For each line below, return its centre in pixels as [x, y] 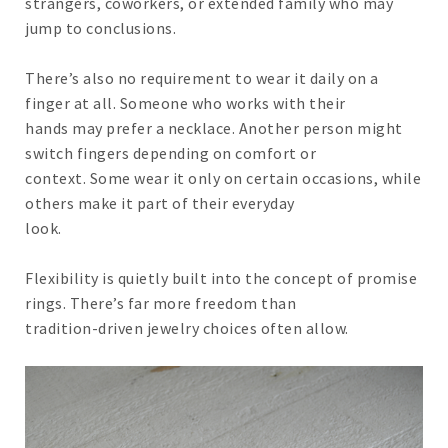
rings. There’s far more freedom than [160, 303]
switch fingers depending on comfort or [170, 153]
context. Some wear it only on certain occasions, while [223, 178]
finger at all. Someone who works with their [185, 103]
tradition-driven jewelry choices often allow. [187, 328]
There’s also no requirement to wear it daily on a [202, 78]
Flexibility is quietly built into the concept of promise [221, 278]
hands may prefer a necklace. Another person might [214, 128]
